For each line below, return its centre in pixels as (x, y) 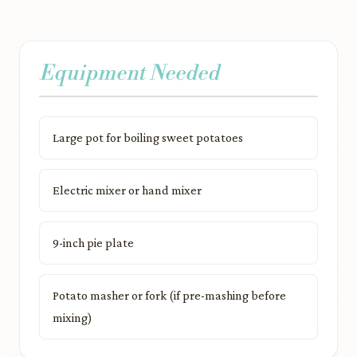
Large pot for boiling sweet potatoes (148, 137)
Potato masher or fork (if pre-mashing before (169, 295)
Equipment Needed (129, 73)
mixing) (73, 318)
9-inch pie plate (93, 243)
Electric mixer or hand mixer (127, 190)
